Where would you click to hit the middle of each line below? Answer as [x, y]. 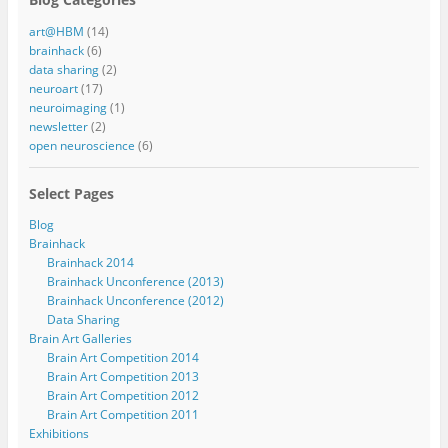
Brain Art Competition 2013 [122, 376]
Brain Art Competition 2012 [122, 395]
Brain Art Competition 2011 [122, 414]
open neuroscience [81, 145]
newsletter [58, 126]
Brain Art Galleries [80, 338]
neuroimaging [67, 107]
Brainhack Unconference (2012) [135, 300]
